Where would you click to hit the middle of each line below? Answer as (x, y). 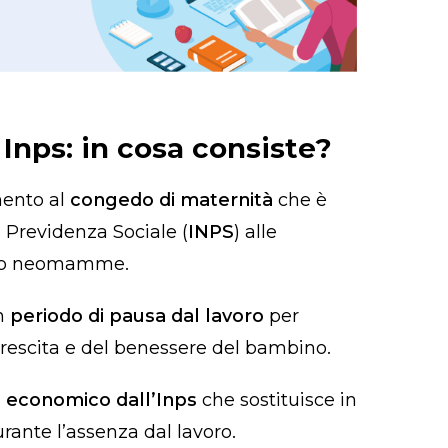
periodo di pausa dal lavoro (137, 316)
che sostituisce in (279, 400)
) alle (255, 232)
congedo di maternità (171, 200)
